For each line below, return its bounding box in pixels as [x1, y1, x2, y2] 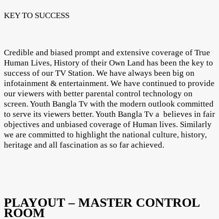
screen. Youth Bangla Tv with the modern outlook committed [4, 99, 214, 109]
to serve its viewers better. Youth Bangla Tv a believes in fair [4, 109, 215, 119]
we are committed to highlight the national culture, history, [4, 130, 207, 139]
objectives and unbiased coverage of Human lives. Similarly [4, 119, 212, 129]
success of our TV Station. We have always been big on [4, 68, 195, 78]
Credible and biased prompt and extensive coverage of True [4, 47, 210, 57]
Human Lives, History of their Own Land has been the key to [4, 58, 213, 67]
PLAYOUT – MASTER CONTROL [4, 195, 199, 210]
